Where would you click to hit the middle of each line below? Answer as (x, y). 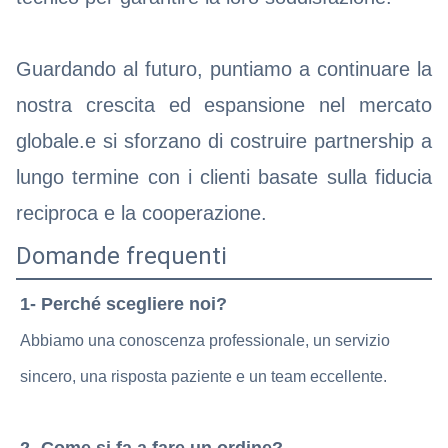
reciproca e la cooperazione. (141, 212)
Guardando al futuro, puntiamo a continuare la (224, 68)
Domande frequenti (121, 255)
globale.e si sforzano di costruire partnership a (224, 140)
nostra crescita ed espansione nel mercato (224, 104)
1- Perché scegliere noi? (123, 303)
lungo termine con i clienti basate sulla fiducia (224, 176)
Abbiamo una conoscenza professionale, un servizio (205, 340)
